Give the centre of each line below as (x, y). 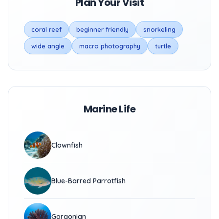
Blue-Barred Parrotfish (88, 181)
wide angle (48, 46)
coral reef (46, 29)
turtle (163, 46)
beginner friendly (102, 29)
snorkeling (159, 29)
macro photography (110, 46)
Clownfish (67, 145)
